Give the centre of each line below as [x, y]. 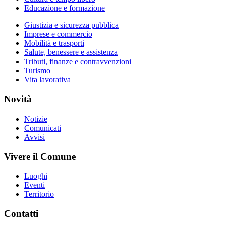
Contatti [21, 214]
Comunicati [43, 128]
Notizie [36, 119]
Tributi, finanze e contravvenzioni [78, 62]
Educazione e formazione [65, 8]
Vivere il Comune [40, 156]
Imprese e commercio [58, 34]
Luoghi [36, 176]
